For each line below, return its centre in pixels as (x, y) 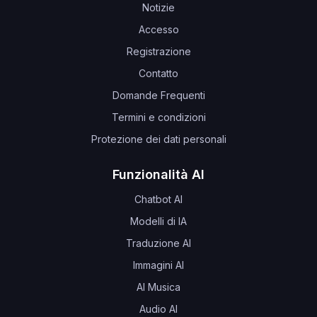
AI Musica (158, 287)
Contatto (158, 73)
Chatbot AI (158, 199)
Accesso (158, 29)
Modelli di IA (158, 221)
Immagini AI (158, 265)
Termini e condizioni (158, 117)
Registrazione (158, 51)
